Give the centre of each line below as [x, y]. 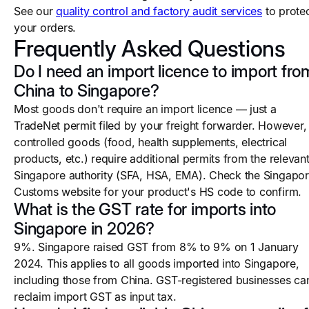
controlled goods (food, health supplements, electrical [151, 142]
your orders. [45, 28]
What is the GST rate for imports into [145, 209]
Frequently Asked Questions [150, 49]
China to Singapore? [87, 91]
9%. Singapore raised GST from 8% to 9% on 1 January [156, 247]
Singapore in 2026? [84, 229]
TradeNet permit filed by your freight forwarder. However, [160, 126]
